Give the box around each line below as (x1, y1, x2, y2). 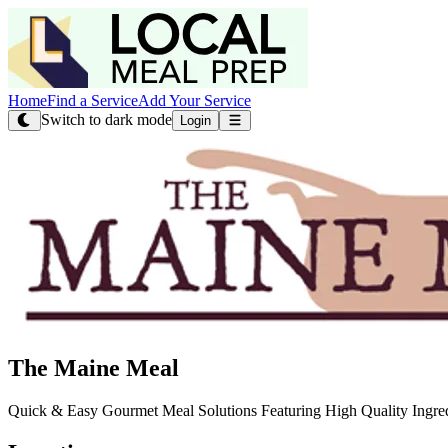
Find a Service (47, 92, 138, 109)
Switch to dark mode (40, 111, 172, 128)
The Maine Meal (8, 354, 179, 381)
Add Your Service (138, 92, 251, 109)
